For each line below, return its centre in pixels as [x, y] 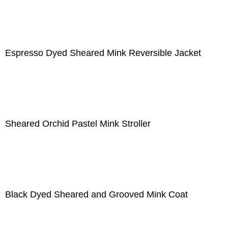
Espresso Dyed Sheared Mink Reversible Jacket [103, 53]
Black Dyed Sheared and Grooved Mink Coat [96, 194]
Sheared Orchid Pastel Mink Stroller [78, 124]
